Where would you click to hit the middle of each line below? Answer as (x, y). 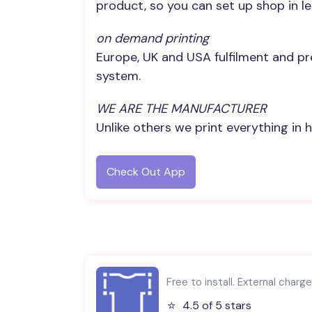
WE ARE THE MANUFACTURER (181, 109)
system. (118, 76)
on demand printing (153, 38)
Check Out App (146, 172)
